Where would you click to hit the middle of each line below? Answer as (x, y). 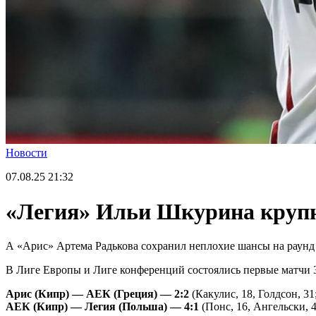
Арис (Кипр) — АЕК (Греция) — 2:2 (97, 294)
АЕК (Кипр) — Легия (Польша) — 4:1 (102, 307)
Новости (26, 153)
